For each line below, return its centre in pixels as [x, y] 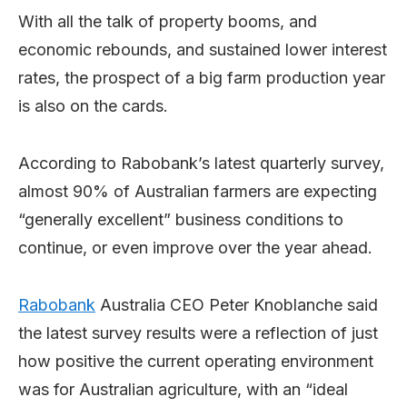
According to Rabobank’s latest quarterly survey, [201, 163]
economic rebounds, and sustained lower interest [203, 49]
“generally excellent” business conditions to [181, 219]
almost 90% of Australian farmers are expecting [198, 191]
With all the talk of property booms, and [168, 21]
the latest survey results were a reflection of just [198, 333]
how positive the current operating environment [196, 361]
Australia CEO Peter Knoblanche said [237, 304]
